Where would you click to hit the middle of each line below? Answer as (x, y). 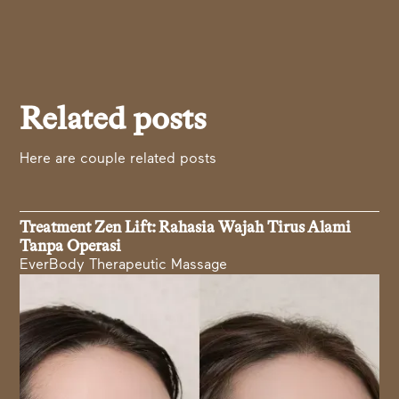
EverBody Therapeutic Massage (124, 266)
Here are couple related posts (118, 160)
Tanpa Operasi (71, 247)
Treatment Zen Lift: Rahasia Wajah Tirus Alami (186, 228)
